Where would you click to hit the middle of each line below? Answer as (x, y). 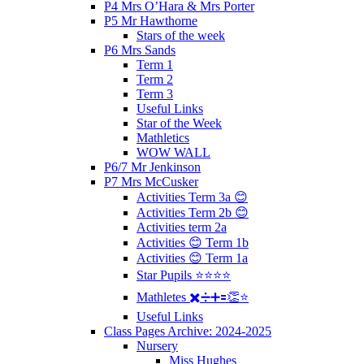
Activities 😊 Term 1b (193, 242)
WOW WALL (173, 152)
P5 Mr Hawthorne (151, 20)
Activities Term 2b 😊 (193, 212)
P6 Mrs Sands (140, 50)
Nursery (157, 345)
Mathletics (163, 137)
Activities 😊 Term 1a (192, 258)
